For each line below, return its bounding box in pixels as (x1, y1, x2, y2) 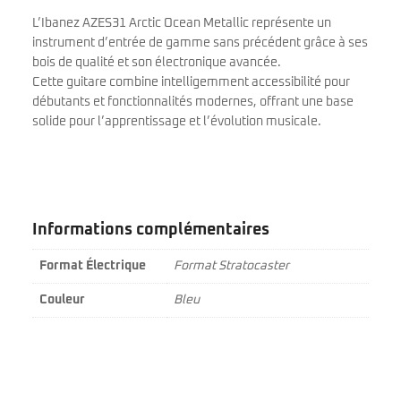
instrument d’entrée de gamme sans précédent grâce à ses (32, 37, 368, 50)
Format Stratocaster (174, 260, 289, 273)
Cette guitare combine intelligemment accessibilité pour (32, 76, 350, 90)
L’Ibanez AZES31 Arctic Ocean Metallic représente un (32, 17, 331, 30)
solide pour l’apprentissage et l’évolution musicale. (32, 115, 321, 129)
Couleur (39, 294, 85, 307)
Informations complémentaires (32, 222, 269, 239)
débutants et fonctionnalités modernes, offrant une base (32, 96, 354, 109)
